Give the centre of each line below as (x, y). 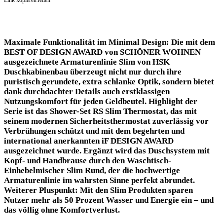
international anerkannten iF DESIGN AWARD (89, 141)
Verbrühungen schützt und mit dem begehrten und (94, 131)
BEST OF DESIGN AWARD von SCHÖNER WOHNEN (102, 52)
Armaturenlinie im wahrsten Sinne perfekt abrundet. (99, 180)
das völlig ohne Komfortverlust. (62, 210)
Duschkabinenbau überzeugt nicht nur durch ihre (93, 72)
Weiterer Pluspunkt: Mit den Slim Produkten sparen (98, 190)
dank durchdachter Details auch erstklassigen (87, 91)
